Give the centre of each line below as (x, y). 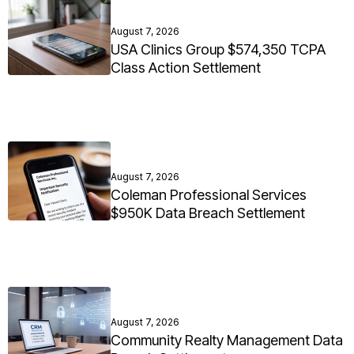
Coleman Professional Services (209, 195)
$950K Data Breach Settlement (208, 213)
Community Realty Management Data (227, 341)
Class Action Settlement (186, 68)
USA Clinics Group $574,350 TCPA (218, 50)
